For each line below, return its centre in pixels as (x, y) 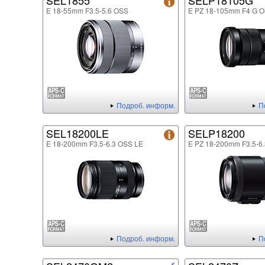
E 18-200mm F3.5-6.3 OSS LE (95, 144)
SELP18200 (216, 133)
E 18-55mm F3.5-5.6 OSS (87, 11)
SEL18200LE (77, 133)
